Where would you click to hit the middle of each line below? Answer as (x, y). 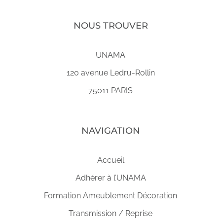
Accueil (110, 160)
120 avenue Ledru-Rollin (110, 73)
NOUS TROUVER (110, 26)
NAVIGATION (110, 131)
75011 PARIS (110, 91)
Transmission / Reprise (110, 213)
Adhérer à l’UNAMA (110, 178)
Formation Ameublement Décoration (110, 196)
